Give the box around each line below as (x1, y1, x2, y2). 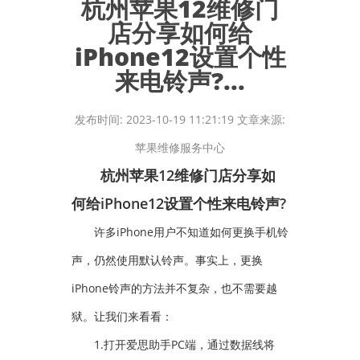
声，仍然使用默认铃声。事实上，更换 (72, 252, 263, 268)
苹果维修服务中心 (135, 140, 225, 155)
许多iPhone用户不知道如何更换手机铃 (72, 224, 288, 239)
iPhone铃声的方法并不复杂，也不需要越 (72, 280, 277, 296)
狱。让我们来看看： (72, 309, 173, 324)
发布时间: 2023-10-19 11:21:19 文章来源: (75, 112, 285, 127)
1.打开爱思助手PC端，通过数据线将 (72, 337, 275, 352)
